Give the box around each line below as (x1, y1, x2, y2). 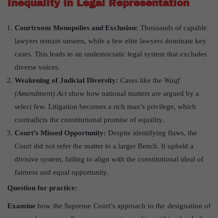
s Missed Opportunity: (36, 129, 108, 137)
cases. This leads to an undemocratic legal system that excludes (15, 50, 207, 58)
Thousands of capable (140, 24, 207, 32)
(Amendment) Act (15, 90, 67, 98)
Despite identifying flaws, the (108, 129, 197, 137)
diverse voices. (15, 63, 60, 72)
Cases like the (120, 76, 164, 85)
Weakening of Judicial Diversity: (15, 76, 120, 85)
